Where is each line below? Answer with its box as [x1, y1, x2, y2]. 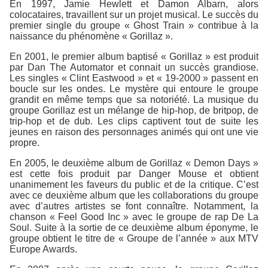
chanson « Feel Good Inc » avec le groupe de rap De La [10, 212, 258, 223]
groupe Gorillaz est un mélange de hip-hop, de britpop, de [10, 105, 258, 116]
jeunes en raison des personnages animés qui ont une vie [10, 127, 258, 138]
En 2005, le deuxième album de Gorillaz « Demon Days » [10, 158, 258, 169]
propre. [10, 138, 39, 148]
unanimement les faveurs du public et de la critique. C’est [10, 179, 258, 190]
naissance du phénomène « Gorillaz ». [10, 31, 173, 42]
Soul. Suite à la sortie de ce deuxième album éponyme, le [10, 223, 258, 233]
